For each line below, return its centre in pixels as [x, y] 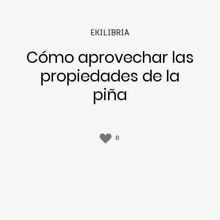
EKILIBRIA [110, 33]
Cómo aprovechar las [110, 57]
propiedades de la [110, 76]
